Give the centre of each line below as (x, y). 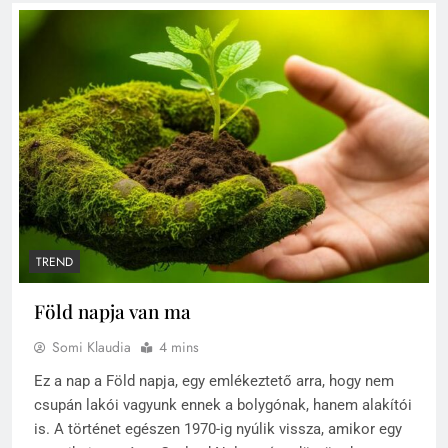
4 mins (179, 346)
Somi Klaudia (91, 346)
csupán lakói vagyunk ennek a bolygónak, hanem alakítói (223, 404)
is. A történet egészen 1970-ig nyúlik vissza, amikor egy (218, 428)
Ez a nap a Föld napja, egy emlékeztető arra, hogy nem (214, 380)
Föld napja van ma (112, 310)
